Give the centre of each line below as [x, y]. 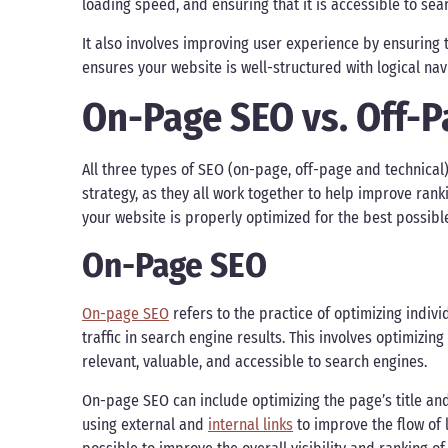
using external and [145, 424]
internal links [250, 424]
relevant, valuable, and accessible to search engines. [254, 362]
